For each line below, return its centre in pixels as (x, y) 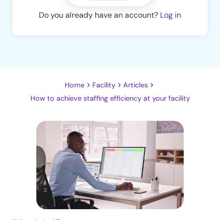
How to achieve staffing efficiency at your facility (110, 98)
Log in (171, 15)
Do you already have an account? (99, 15)
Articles (135, 85)
